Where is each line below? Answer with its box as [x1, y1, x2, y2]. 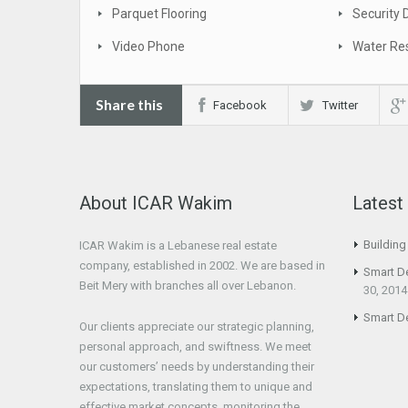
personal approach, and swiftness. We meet [79, 340, 311, 353]
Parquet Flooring [112, 6, 207, 21]
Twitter [322, 98, 358, 112]
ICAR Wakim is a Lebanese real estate [79, 239, 277, 252]
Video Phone [112, 39, 185, 54]
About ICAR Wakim [79, 192, 232, 214]
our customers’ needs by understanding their [79, 360, 314, 373]
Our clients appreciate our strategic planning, [79, 320, 314, 333]
